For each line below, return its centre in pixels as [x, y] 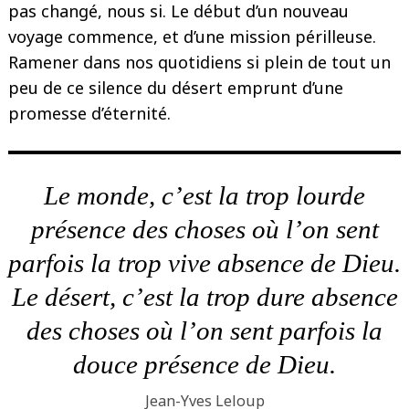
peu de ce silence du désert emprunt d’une [176, 88]
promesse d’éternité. [89, 114]
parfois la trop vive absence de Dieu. [204, 263]
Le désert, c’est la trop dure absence [204, 297]
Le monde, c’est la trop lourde [204, 196]
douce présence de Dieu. [204, 365]
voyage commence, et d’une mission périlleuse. [192, 37]
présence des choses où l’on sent [204, 230]
